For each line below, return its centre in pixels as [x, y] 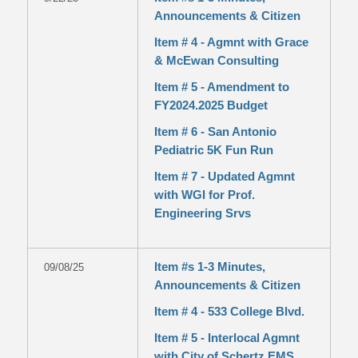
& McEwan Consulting [216, 60]
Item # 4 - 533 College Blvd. [229, 311]
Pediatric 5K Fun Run [213, 150]
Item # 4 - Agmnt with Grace [231, 42]
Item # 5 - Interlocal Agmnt [227, 338]
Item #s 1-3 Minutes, [209, 267]
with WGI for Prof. [204, 195]
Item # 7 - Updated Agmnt [224, 176]
